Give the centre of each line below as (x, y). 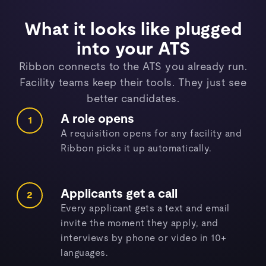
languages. (85, 253)
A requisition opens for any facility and (151, 134)
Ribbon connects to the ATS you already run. (133, 67)
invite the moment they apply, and (140, 223)
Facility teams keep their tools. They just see (133, 83)
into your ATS (133, 49)
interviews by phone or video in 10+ (144, 238)
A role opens (98, 119)
